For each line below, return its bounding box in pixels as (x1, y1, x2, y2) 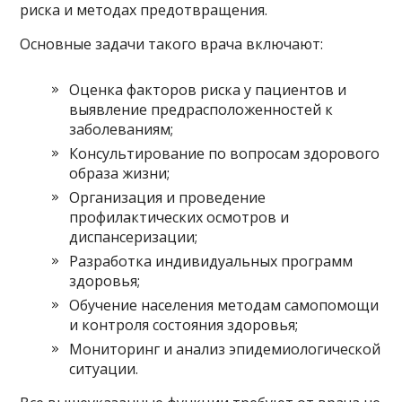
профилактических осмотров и (69, 206, 290, 227)
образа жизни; (69, 162, 170, 183)
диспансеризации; (69, 226, 198, 247)
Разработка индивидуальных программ (69, 250, 354, 271)
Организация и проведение (69, 187, 267, 207)
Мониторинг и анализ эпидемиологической (69, 338, 381, 359)
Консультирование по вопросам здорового (69, 143, 380, 163)
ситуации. (69, 358, 139, 379)
